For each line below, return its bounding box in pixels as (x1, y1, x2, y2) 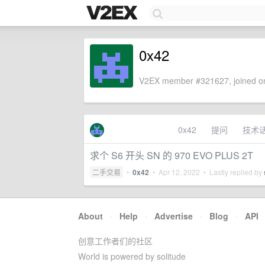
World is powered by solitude (78, 250, 186, 262)
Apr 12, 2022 (159, 167, 200, 177)
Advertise (154, 210, 193, 222)
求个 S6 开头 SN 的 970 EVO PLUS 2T (90, 148, 253, 162)
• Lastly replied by (200, 167, 264, 177)
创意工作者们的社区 (78, 235, 153, 247)
